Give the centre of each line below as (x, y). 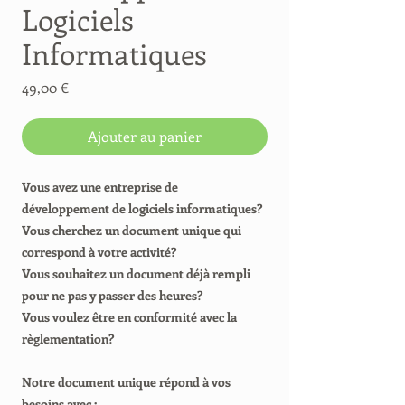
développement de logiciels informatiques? (142, 208)
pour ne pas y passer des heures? (112, 295)
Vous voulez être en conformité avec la (129, 317)
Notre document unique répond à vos (126, 382)
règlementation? (68, 339)
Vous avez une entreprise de (100, 187)
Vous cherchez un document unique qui (132, 230)
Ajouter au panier (145, 136)
